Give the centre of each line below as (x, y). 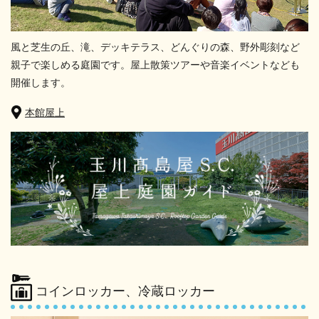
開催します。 (41, 83)
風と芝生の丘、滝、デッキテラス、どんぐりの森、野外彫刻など (155, 47)
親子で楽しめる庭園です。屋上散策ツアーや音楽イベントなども (155, 65)
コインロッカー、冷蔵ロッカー (125, 292)
